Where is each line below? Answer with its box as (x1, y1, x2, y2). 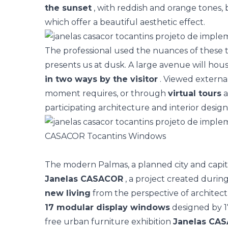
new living (45, 188, 91, 198)
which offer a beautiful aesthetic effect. (45, 17, 205, 27)
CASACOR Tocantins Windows (45, 131, 166, 141)
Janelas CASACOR (45, 174, 123, 184)
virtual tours (168, 89, 221, 98)
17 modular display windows (45, 203, 170, 212)
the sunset (45, 3, 92, 13)
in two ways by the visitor (45, 74, 158, 84)
